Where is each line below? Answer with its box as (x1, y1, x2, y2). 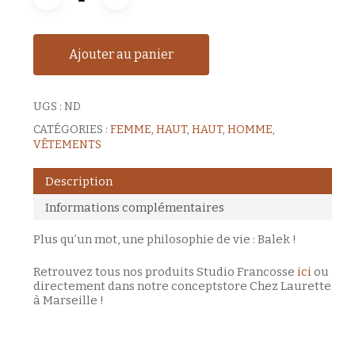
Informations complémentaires (44, 200, 224, 215)
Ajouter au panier (68, 47, 174, 63)
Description (44, 174, 113, 189)
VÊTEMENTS (32, 138, 101, 152)
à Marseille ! (32, 292, 104, 307)
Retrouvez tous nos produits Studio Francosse (32, 264, 297, 279)
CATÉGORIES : (32, 123, 110, 137)
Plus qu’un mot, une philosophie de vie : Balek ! (32, 232, 296, 247)
